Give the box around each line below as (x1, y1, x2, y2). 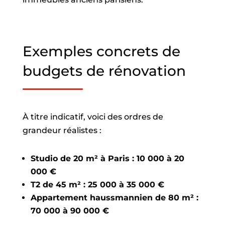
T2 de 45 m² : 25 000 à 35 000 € (30, 180, 164, 189)
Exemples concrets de (22, 43, 180, 60)
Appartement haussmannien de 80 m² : (30, 193, 198, 202)
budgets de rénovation (22, 62, 186, 79)
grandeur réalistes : (22, 126, 101, 135)
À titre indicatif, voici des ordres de (22, 112, 163, 122)
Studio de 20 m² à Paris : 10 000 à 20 (30, 154, 184, 163)
